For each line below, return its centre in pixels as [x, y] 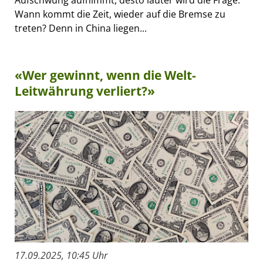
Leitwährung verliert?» [85, 91]
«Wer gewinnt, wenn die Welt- [105, 75]
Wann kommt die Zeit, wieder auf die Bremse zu [120, 14]
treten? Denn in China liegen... [81, 28]
